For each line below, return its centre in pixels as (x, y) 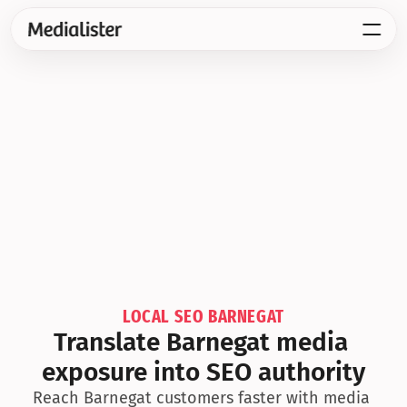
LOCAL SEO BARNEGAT (203, 316)
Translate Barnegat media (200, 342)
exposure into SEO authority (203, 372)
